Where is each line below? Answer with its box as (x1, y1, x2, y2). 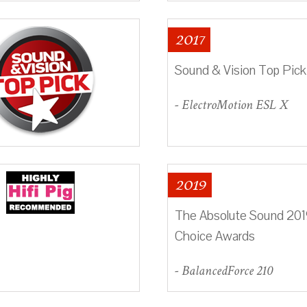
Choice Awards (175, 227, 255, 245)
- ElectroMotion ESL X (175, 95, 288, 114)
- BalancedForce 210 (175, 261, 273, 280)
